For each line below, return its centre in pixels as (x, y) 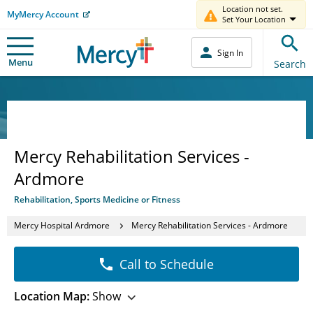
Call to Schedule (166, 264)
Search (290, 64)
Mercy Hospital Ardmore (62, 225)
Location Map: (52, 296)
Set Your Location (254, 19)
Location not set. (253, 9)
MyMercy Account (43, 14)
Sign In (230, 52)
